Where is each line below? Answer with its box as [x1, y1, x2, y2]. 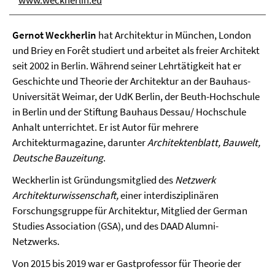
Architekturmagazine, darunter [12, 135, 147, 149]
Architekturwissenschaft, [12, 188, 118, 202]
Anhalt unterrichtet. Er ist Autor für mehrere [12, 120, 198, 134]
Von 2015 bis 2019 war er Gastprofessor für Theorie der [12, 256, 241, 270]
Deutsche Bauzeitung [12, 150, 103, 165]
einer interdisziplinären [118, 188, 219, 202]
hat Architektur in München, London [96, 28, 251, 42]
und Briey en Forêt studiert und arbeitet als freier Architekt [12, 43, 260, 57]
